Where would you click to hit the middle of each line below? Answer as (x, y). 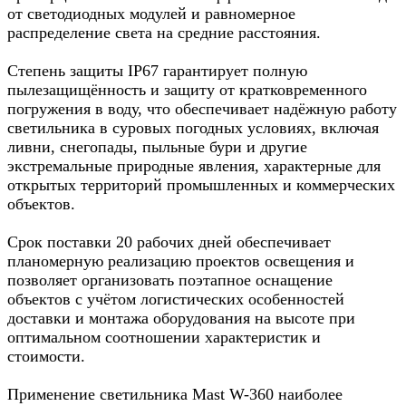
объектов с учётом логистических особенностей (176, 300)
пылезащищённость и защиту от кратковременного (187, 90)
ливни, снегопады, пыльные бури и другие (157, 147)
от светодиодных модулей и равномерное (151, 14)
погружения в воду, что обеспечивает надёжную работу (202, 109)
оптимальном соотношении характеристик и (164, 338)
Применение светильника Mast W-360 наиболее (175, 395)
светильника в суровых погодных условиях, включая (193, 128)
